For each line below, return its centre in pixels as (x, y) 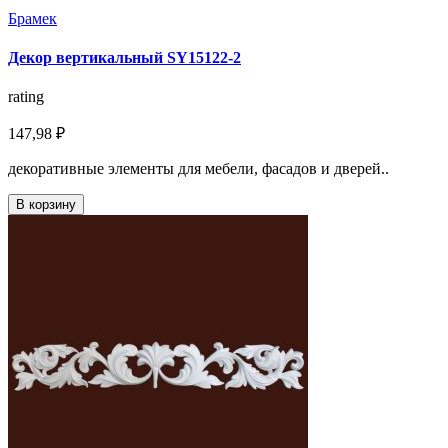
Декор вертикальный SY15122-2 (124, 58)
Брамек (32, 18)
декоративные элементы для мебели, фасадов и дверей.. (198, 169)
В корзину (46, 205)
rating (26, 97)
